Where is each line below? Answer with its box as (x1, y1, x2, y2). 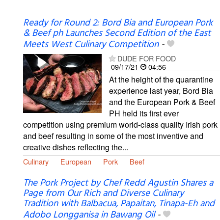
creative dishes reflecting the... (23, 141, 128, 153)
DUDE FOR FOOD (117, 53, 176, 64)
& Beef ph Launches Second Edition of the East (23, 26, 211, 41)
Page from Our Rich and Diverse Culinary (23, 186, 184, 201)
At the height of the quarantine (109, 74, 213, 85)
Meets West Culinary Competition (23, 37, 159, 53)
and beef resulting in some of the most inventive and (23, 130, 203, 142)
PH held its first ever (109, 108, 179, 119)
